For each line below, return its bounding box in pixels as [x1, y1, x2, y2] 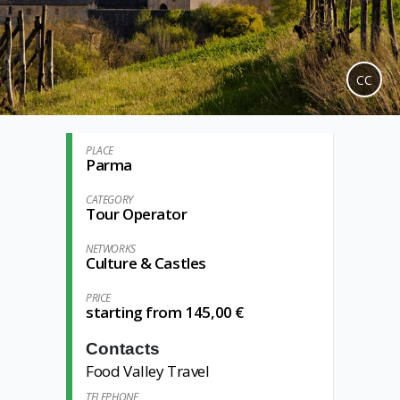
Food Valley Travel [86, 361, 210, 381]
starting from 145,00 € [86, 302, 244, 322]
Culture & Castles [86, 253, 207, 273]
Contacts [86, 339, 160, 358]
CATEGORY [86, 192, 133, 207]
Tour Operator [86, 204, 187, 224]
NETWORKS [86, 241, 136, 256]
